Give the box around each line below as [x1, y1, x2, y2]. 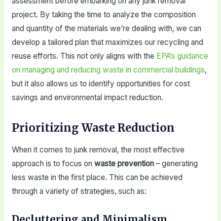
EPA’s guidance [156, 51, 208, 61]
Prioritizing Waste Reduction [11, 121, 175, 135]
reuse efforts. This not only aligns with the [11, 51, 156, 61]
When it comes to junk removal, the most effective [11, 145, 184, 155]
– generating [153, 159, 198, 169]
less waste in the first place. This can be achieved [11, 173, 183, 183]
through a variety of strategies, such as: [11, 186, 147, 196]
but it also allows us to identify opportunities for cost [11, 79, 190, 89]
